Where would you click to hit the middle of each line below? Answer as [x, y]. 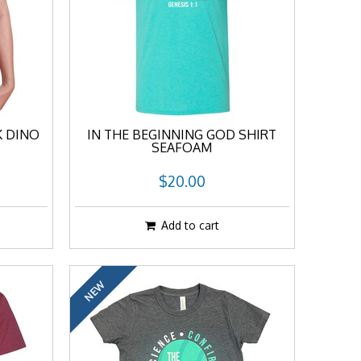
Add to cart [190, 225]
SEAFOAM [182, 147]
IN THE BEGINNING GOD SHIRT [182, 135]
